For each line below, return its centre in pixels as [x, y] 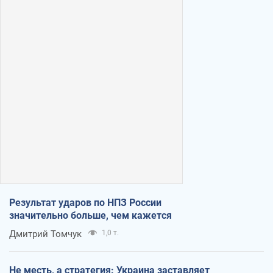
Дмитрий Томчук [45, 234]
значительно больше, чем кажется [90, 215]
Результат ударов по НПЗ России [85, 203]
